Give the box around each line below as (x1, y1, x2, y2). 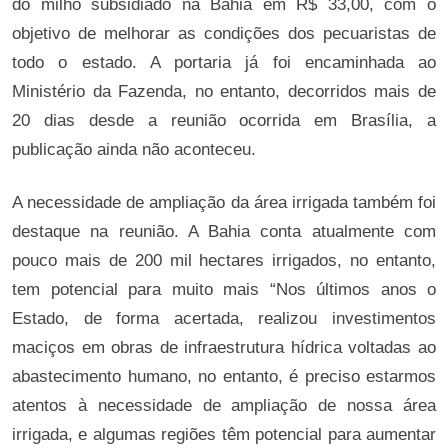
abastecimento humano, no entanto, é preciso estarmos (12, 367, 436, 386)
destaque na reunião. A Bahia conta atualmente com (12, 222, 436, 241)
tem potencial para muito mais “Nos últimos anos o (12, 280, 436, 299)
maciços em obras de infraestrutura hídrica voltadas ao (12, 338, 436, 357)
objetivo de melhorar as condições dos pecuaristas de (12, 24, 436, 43)
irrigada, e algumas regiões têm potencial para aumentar (12, 425, 436, 444)
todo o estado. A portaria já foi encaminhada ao (12, 53, 436, 72)
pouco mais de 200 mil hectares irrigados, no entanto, (12, 251, 436, 270)
